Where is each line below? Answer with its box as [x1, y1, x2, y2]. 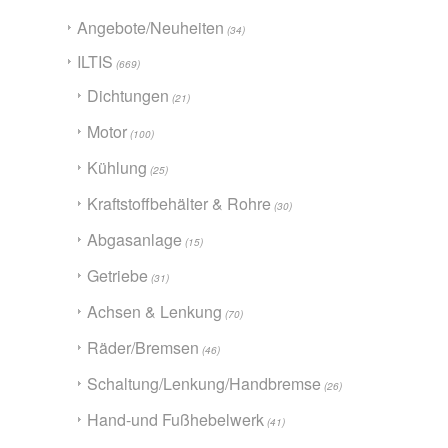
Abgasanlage [87, 227, 182, 251]
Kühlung [87, 155, 147, 179]
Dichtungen [87, 83, 169, 107]
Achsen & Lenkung [87, 299, 222, 323]
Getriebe [87, 263, 148, 287]
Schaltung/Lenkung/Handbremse [87, 371, 321, 395]
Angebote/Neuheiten [77, 15, 224, 39]
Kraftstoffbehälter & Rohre [87, 191, 271, 215]
